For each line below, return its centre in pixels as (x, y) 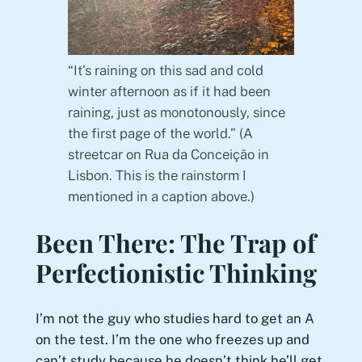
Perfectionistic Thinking (176, 272)
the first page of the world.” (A (160, 133)
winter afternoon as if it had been (169, 91)
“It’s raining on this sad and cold (165, 70)
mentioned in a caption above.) (161, 196)
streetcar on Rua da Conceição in (168, 154)
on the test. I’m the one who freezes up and (172, 340)
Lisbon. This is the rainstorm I (157, 175)
